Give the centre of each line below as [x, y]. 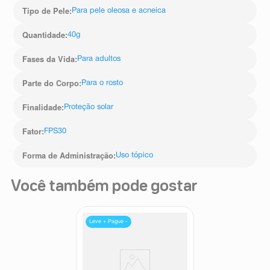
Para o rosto [102, 83]
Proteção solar [89, 108]
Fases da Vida [49, 59]
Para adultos [99, 59]
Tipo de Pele [46, 11]
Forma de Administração [68, 156]
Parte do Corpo [51, 83]
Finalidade [42, 108]
